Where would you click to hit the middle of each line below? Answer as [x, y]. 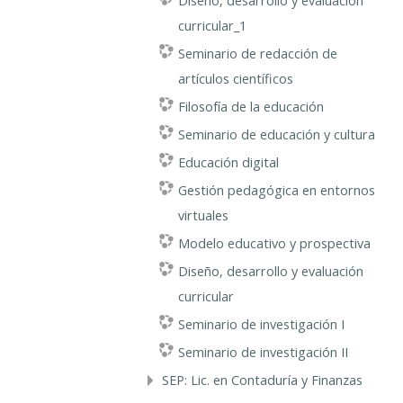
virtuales [203, 215]
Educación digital [228, 162]
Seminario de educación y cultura [276, 134]
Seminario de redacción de [257, 53]
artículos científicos [235, 78]
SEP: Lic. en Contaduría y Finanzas [262, 380]
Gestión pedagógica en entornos [276, 190]
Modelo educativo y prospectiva [274, 243]
